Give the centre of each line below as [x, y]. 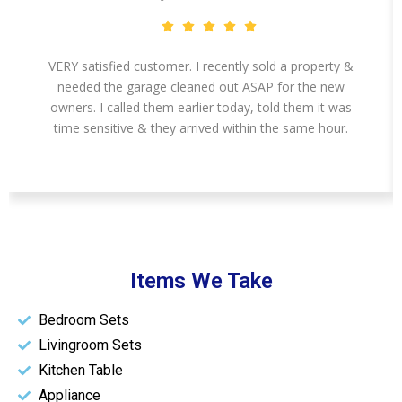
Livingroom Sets [90, 345]
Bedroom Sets [83, 320]
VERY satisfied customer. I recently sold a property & [201, 66]
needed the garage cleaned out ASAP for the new [201, 87]
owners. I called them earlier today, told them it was [201, 108]
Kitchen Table [80, 371]
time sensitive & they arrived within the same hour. [201, 128]
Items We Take [201, 281]
